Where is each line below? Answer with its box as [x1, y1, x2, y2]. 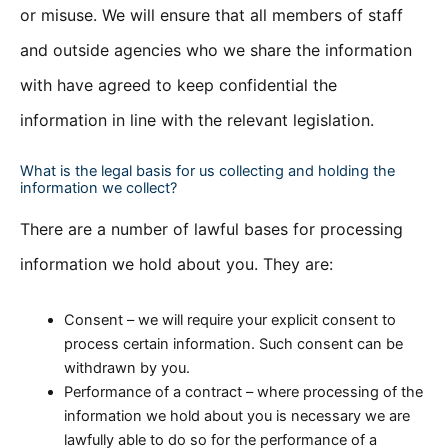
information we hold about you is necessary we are [63, 406, 410, 425]
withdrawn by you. [63, 358, 190, 377]
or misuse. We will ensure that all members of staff [20, 4, 403, 25]
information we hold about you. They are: [20, 254, 333, 275]
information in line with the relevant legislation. [20, 109, 374, 130]
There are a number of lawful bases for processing [20, 219, 403, 240]
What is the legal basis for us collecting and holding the [20, 162, 395, 181]
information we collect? [20, 179, 177, 198]
